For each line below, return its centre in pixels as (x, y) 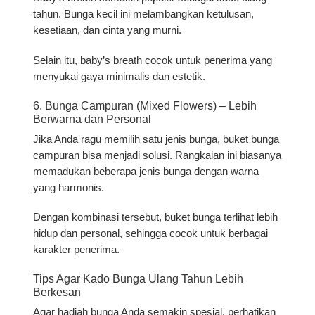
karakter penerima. (77, 250)
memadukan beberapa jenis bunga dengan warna (146, 171)
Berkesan (57, 292)
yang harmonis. (69, 187)
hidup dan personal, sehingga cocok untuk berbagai (151, 234)
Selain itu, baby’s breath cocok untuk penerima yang (153, 60)
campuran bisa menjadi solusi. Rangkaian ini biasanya (157, 155)
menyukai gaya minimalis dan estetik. (120, 76)
